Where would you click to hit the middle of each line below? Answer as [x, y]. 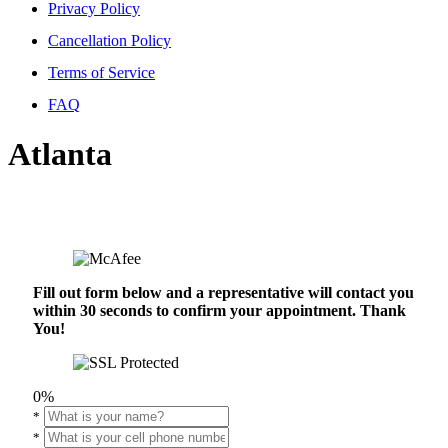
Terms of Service [101, 73]
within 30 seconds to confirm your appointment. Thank [219, 311]
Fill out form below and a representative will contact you [223, 293]
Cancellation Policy [109, 41]
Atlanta [60, 153]
